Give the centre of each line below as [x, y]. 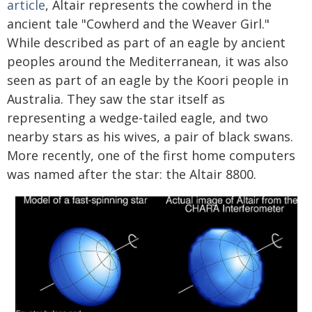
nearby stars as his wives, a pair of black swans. [150, 136]
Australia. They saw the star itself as [116, 99]
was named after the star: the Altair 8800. [132, 174]
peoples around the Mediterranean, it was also [148, 61]
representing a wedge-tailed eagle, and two [138, 117]
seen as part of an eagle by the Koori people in [148, 80]
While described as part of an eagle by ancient [146, 42]
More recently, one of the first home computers [151, 155]
